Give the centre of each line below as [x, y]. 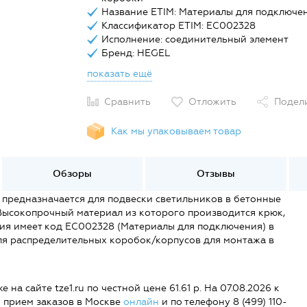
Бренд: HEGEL [135, 53]
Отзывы [216, 174]
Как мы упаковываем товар [176, 131]
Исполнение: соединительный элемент [195, 39]
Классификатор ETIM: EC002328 [178, 26]
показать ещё [119, 74]
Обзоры [73, 174]
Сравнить [127, 102]
